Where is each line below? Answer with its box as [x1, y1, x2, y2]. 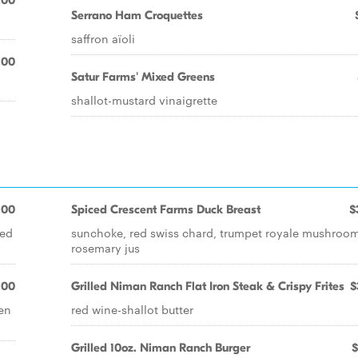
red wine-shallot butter [71, 301, 193, 317]
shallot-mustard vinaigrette [71, 92, 217, 108]
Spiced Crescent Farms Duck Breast [71, 202, 261, 217]
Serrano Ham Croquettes [71, 8, 203, 22]
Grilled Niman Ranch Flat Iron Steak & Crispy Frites [71, 279, 344, 293]
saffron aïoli [71, 30, 135, 46]
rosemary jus [71, 240, 140, 256]
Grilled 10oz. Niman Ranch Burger [71, 340, 250, 355]
